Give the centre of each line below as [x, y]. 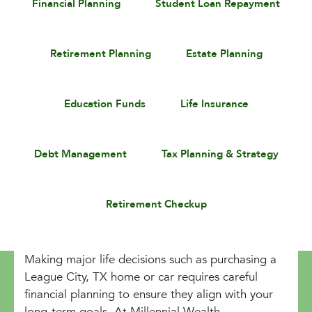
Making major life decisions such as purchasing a [150, 259]
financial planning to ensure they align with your [149, 294]
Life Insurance [214, 104]
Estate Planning [224, 54]
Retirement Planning [100, 54]
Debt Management [80, 154]
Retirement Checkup [156, 204]
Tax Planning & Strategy [220, 154]
